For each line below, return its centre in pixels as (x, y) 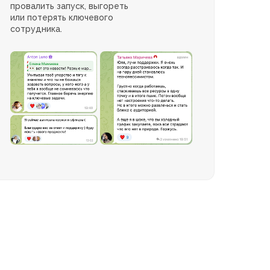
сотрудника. (36, 29)
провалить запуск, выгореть (70, 6)
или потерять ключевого (62, 18)
